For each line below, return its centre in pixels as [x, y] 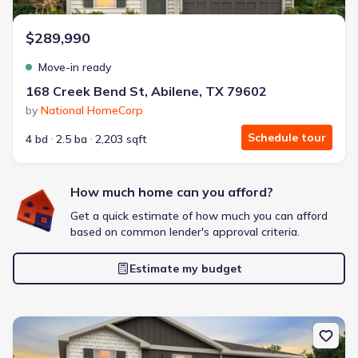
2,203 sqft [121, 139]
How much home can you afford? [172, 192]
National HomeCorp [92, 110]
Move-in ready [75, 67]
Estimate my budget [185, 268]
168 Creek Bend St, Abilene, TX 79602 [146, 91]
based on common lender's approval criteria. [185, 232]
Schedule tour [287, 137]
